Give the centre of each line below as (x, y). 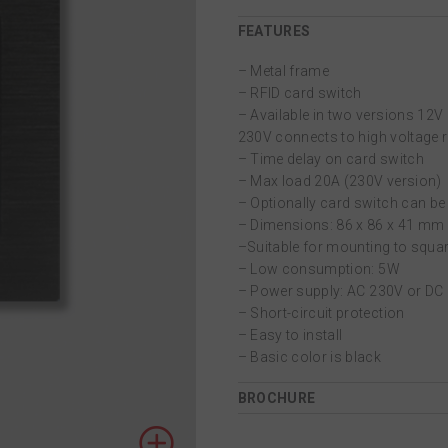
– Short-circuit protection (321, 313)
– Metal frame (283, 71)
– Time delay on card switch (330, 159)
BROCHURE (276, 397)
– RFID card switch (299, 93)
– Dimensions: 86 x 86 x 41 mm (341, 225)
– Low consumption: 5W (318, 269)
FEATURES (274, 31)
